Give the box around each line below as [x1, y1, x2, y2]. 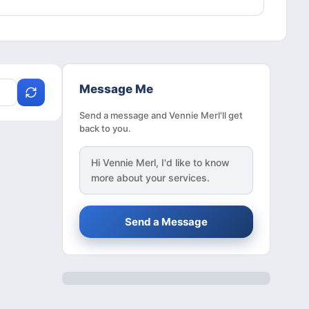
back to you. [79, 123, 131, 134]
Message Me [79, 82, 153, 97]
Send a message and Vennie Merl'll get [79, 110, 243, 121]
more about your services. [91, 172, 210, 184]
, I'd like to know [156, 157, 230, 169]
